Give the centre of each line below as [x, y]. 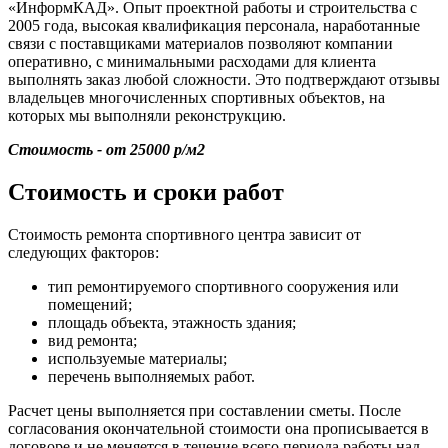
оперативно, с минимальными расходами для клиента [192, 61]
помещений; [90, 304]
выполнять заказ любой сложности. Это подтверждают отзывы [224, 79]
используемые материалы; [137, 358]
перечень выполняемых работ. [151, 376]
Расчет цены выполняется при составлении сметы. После [204, 410]
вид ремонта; [92, 340]
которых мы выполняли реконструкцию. [147, 115]
